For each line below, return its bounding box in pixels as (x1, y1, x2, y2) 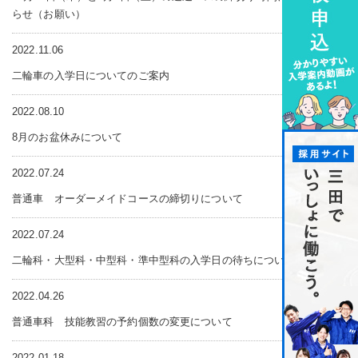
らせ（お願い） (12, 8, 86, 20)
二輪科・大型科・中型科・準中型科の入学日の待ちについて (12, 254, 296, 266)
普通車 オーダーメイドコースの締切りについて (12, 193, 243, 205)
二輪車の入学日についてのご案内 (12, 70, 169, 82)
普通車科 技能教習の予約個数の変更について (12, 316, 233, 328)
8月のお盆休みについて (12, 131, 123, 143)
